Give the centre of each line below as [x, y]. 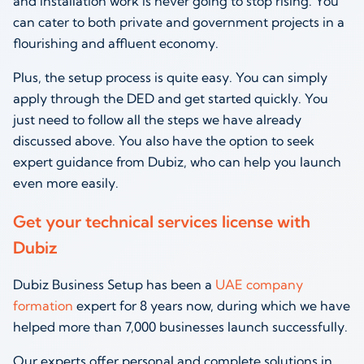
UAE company [259, 284]
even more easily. [67, 182]
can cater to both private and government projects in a [179, 22]
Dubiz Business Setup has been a [114, 284]
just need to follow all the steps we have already [157, 119]
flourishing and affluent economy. [117, 43]
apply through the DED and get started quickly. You [171, 98]
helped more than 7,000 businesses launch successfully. [182, 326]
